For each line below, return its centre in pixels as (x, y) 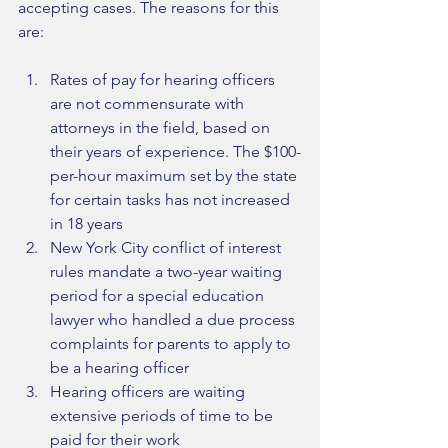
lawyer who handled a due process (174, 320)
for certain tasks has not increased (172, 200)
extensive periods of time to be (163, 416)
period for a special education (159, 296)
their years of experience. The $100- (175, 152)
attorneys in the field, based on (162, 128)
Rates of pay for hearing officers (164, 80)
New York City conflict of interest (167, 248)
